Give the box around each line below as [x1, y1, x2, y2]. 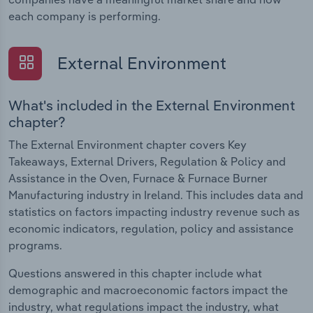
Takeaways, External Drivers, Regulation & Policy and [8, 154, 286, 168]
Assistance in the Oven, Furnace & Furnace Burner [8, 170, 268, 185]
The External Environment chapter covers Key [8, 137, 247, 152]
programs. [8, 238, 62, 252]
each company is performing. [8, 9, 161, 24]
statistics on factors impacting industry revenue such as [8, 204, 300, 219]
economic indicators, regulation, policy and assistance [8, 221, 293, 235]
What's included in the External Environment [8, 96, 295, 114]
